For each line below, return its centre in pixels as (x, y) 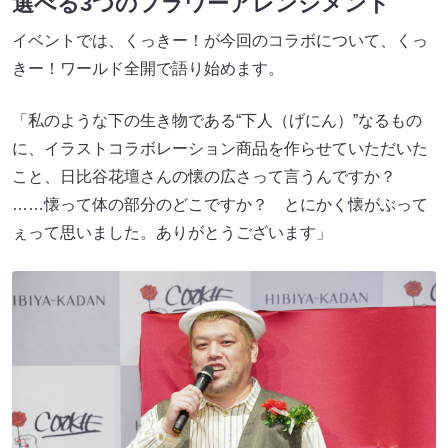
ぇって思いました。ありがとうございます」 (172, 232)
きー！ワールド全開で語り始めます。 (148, 68)
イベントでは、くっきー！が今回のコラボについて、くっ (220, 40)
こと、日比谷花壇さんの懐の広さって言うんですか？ (212, 176)
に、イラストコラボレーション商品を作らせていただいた (220, 148)
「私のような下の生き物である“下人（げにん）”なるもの (217, 120)
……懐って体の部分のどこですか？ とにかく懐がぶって (220, 204)
